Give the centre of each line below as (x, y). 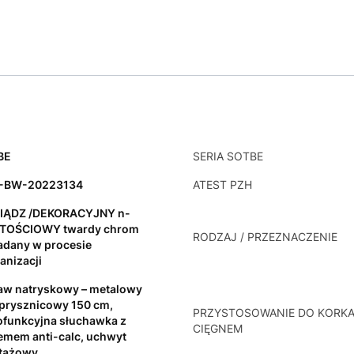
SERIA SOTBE (228, 156)
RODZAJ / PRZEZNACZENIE (265, 237)
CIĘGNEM (218, 329)
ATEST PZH (222, 185)
